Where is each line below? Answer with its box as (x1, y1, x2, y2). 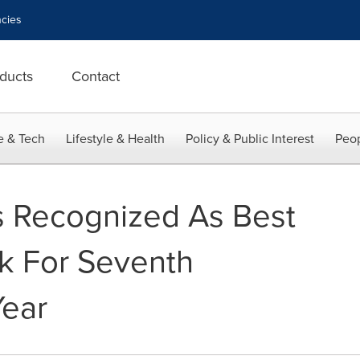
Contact (72, 66, 120, 87)
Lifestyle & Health (66, 129, 165, 148)
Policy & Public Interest (186, 129, 314, 148)
